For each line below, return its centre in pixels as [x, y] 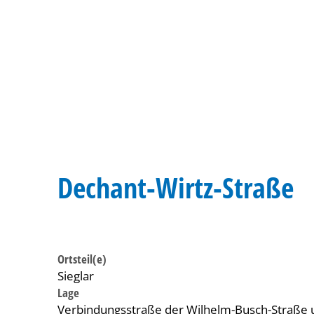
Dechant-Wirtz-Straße [176, 187]
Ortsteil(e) [82, 259]
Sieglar [76, 276]
